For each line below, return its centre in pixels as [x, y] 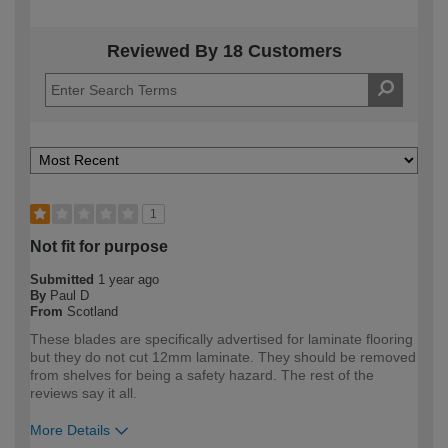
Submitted [64, 279]
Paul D [69, 295]
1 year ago [128, 279]
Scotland [92, 311]
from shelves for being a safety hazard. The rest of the [202, 374]
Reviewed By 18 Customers [224, 50]
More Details [70, 429]
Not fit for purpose [99, 246]
